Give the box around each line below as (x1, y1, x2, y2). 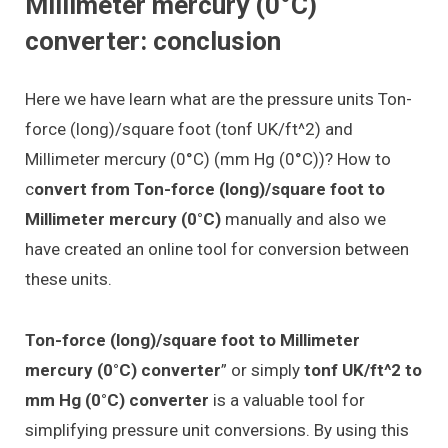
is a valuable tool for (209, 389, 365, 410)
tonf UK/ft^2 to (304, 359, 422, 380)
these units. (25, 269, 112, 290)
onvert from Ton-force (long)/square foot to (34, 179, 385, 200)
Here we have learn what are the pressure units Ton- (25, 89, 412, 110)
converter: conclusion (25, 26, 281, 57)
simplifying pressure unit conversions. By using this (25, 419, 409, 440)
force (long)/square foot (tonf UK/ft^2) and (25, 119, 353, 140)
